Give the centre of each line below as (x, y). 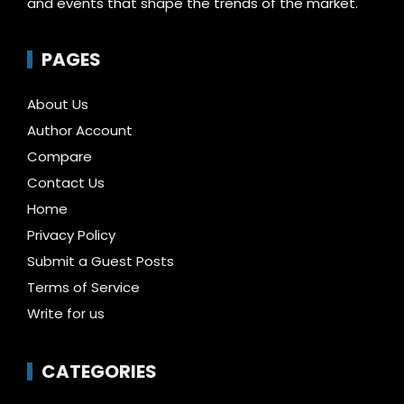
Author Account (80, 130)
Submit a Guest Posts (101, 261)
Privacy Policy (71, 234)
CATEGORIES (99, 371)
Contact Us (66, 182)
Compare (60, 156)
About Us (58, 104)
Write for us (66, 313)
